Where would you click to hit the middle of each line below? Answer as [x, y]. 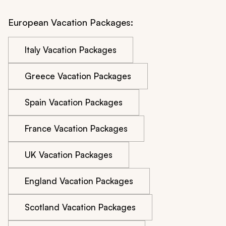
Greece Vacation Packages [78, 76]
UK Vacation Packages [69, 154]
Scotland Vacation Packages [80, 207]
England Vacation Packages [79, 181]
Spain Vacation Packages [74, 102]
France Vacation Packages [76, 128]
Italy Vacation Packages [71, 49]
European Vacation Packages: [71, 22]
